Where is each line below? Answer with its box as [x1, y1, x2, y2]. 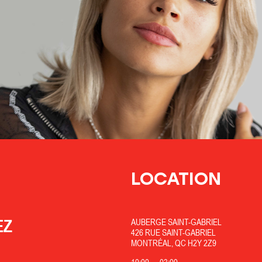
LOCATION [130, 168, 221, 190]
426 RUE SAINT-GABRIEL [130, 227, 216, 238]
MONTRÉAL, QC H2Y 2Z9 [130, 238, 216, 249]
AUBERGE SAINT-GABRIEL [130, 217, 222, 227]
